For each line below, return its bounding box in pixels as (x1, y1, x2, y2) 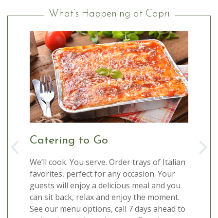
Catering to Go (30, 135, 108, 147)
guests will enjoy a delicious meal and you (30, 180, 181, 191)
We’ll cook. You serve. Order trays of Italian (30, 157, 185, 168)
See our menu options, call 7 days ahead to (30, 203, 185, 215)
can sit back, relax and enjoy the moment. (30, 192, 180, 203)
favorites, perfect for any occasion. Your (30, 168, 175, 180)
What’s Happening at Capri (48, 8, 170, 19)
